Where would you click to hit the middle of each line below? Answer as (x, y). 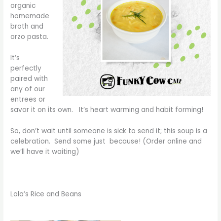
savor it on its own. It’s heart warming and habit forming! (107, 110)
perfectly (26, 69)
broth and (27, 27)
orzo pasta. (30, 37)
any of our (28, 89)
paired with (29, 79)
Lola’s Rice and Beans (46, 194)
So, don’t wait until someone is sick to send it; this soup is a (109, 131)
